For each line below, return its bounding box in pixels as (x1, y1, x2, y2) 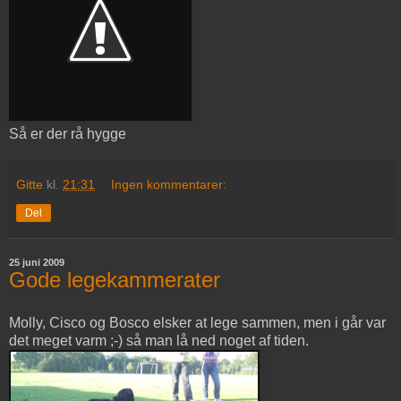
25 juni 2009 (9, 257, 64, 269)
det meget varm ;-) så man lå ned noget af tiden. (9, 333, 309, 348)
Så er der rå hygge (9, 126, 126, 142)
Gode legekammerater (9, 268, 220, 293)
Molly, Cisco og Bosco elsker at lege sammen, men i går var (9, 315, 386, 330)
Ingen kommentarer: (111, 177, 227, 192)
